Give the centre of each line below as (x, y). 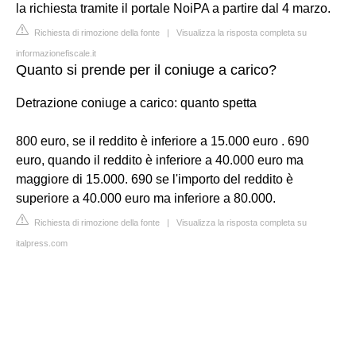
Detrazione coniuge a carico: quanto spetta (136, 103)
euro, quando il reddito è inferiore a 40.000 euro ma (160, 160)
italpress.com (42, 243)
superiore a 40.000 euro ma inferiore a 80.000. (146, 198)
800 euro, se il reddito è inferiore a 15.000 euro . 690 (163, 141)
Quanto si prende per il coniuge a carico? (146, 70)
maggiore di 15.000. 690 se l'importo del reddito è (155, 179)
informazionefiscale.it (56, 53)
